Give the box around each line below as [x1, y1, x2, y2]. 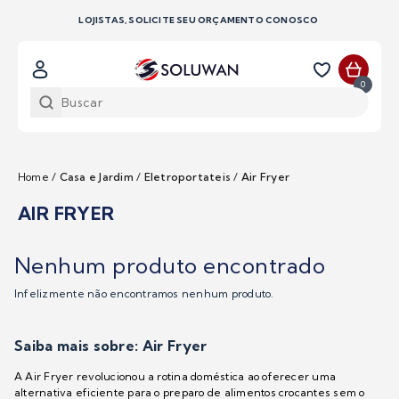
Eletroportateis [143, 170, 232, 184]
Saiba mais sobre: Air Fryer [14, 337, 208, 355]
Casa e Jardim [59, 170, 134, 184]
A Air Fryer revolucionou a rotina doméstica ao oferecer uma [14, 370, 337, 384]
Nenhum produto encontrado [14, 252, 325, 280]
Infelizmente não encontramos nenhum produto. [14, 287, 274, 301]
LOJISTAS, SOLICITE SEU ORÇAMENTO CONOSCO [78, 14, 321, 26]
